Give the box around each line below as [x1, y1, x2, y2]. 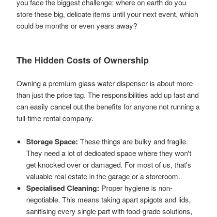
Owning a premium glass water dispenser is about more [16, 77, 193, 88]
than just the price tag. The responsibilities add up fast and [16, 89, 199, 100]
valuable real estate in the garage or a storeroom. [26, 170, 181, 181]
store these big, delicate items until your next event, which [16, 8, 199, 19]
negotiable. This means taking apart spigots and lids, [26, 194, 191, 204]
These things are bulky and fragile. [78, 136, 188, 146]
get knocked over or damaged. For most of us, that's [26, 159, 192, 170]
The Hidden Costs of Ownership [16, 53, 149, 66]
